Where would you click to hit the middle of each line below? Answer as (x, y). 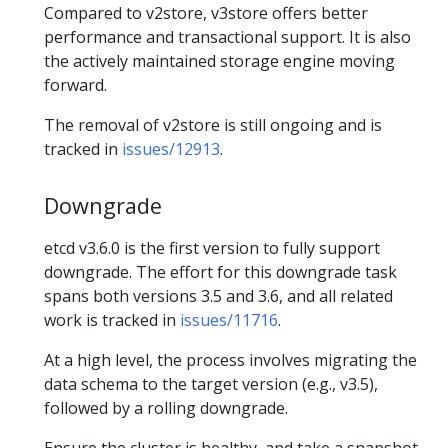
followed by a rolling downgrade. (166, 407)
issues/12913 (171, 148)
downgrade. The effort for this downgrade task (220, 271)
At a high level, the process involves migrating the (230, 359)
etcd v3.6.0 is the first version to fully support (212, 247)
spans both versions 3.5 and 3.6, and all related (218, 295)
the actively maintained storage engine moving (219, 60)
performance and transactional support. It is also (227, 36)
